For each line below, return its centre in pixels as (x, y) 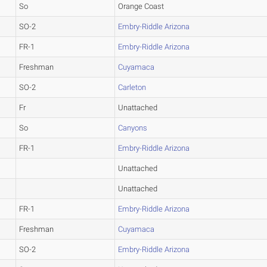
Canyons (133, 128)
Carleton (132, 87)
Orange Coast (141, 6)
